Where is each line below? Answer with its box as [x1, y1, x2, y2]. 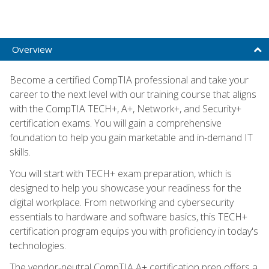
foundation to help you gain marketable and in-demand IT [10, 130, 253, 144]
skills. [10, 145, 31, 159]
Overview [12, 43, 52, 55]
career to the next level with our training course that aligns [10, 87, 256, 101]
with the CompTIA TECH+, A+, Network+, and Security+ [10, 101, 241, 115]
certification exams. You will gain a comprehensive [10, 116, 222, 130]
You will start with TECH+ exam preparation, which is [10, 166, 232, 180]
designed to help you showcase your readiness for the [10, 181, 241, 195]
